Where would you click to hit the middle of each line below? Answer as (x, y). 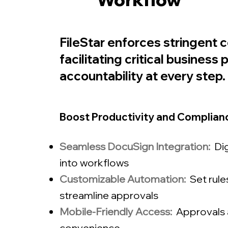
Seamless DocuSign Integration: (135, 146)
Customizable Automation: (123, 179)
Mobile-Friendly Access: (116, 211)
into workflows (94, 163)
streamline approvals (109, 195)
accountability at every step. (142, 76)
